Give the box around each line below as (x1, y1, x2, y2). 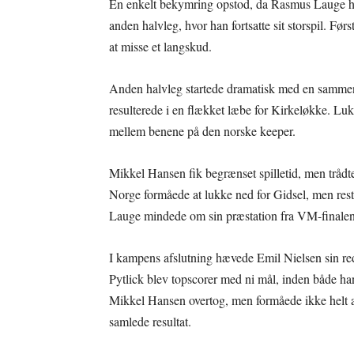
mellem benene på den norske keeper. (109, 122, 296, 140)
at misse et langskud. (109, 38, 212, 55)
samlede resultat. (109, 313, 191, 330)
